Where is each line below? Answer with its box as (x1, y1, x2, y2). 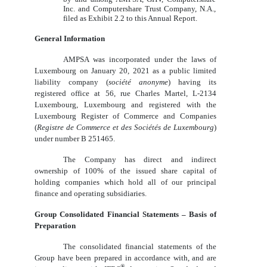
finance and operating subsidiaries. (35, 189, 147, 198)
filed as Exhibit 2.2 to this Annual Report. (63, 14, 198, 23)
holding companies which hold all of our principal (35, 178, 217, 187)
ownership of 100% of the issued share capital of (35, 166, 217, 176)
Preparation (35, 221, 76, 231)
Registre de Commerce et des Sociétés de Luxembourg (37, 123, 215, 132)
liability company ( (35, 77, 109, 87)
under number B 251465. (35, 134, 116, 144)
